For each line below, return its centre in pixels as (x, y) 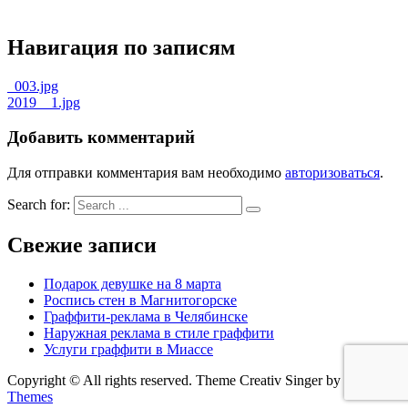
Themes (30, 396)
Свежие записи (82, 245)
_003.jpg (33, 86)
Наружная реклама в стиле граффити (159, 332)
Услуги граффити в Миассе (128, 349)
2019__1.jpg (44, 102)
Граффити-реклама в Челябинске (146, 316)
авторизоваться (332, 172)
